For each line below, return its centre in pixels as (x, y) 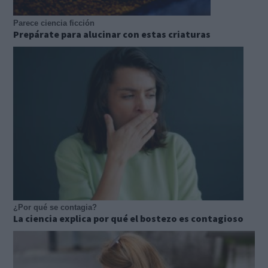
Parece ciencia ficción (54, 23)
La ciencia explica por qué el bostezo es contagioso (128, 218)
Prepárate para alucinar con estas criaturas (112, 34)
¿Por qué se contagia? (55, 207)
